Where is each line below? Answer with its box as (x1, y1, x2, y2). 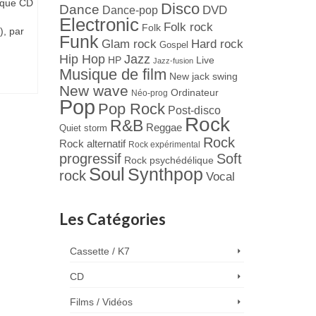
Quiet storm (59, 123, 107, 134)
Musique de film (59, 66, 166, 84)
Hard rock (190, 37, 243, 51)
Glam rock (101, 37, 157, 51)
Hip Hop (59, 52, 105, 67)
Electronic (59, 15, 139, 35)
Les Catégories (59, 209, 166, 229)
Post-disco (167, 104, 221, 117)
